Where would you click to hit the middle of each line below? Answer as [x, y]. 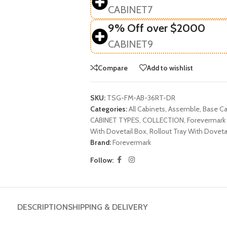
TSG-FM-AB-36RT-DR [141, 98]
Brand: [101, 142]
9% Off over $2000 [156, 28]
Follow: [102, 160]
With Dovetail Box [118, 131]
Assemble [184, 109]
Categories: [108, 109]
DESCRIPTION [43, 207]
